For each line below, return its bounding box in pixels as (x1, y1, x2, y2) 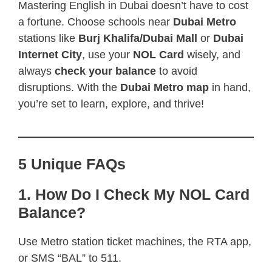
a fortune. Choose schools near (18, 15, 173, 28)
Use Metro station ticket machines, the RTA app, (18, 235, 251, 248)
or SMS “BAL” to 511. (18, 251, 121, 264)
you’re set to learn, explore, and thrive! (18, 97, 204, 110)
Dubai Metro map (120, 81, 209, 93)
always (18, 64, 55, 77)
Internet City (18, 48, 82, 61)
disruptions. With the (18, 81, 120, 93)
